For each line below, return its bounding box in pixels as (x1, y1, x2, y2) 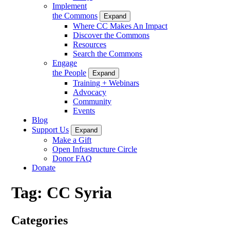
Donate (32, 163, 55, 172)
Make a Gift (52, 135, 91, 144)
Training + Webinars (73, 78, 139, 87)
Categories (11, 213, 68, 227)
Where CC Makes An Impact (73, 21, 167, 30)
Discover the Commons (73, 30, 149, 40)
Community (73, 97, 111, 106)
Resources (73, 40, 106, 49)
